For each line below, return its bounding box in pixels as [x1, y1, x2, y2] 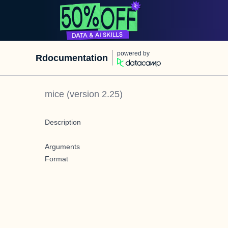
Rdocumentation [36, 53, 108, 63]
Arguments [45, 142, 80, 151]
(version [64, 89, 102, 99]
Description [45, 118, 81, 126]
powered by [117, 50, 150, 57]
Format [45, 155, 68, 163]
